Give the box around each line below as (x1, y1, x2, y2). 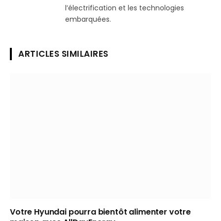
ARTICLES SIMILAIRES (18, 48, 109, 60)
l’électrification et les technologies (65, 3, 184, 13)
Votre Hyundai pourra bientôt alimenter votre (10, 206, 191, 218)
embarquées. (65, 14, 111, 25)
